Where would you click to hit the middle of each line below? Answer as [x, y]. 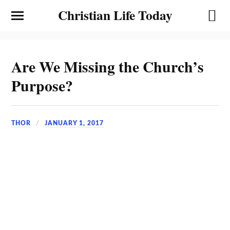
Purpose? [42, 85]
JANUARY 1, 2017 [74, 123]
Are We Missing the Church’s [108, 66]
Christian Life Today [115, 15]
